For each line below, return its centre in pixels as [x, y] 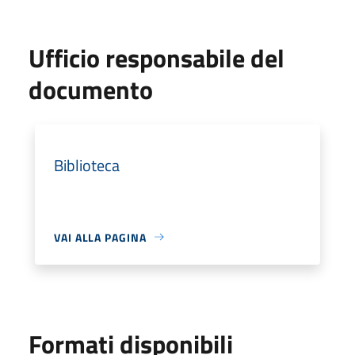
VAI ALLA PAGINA [100, 237]
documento [91, 89]
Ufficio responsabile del [157, 57]
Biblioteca [87, 165]
